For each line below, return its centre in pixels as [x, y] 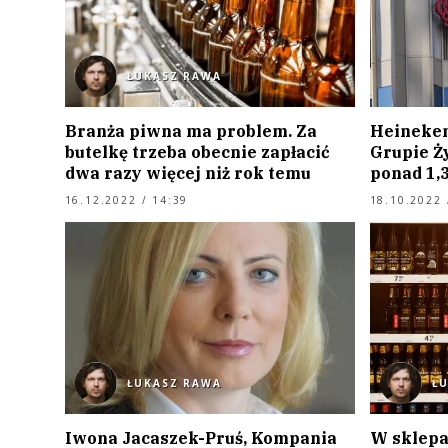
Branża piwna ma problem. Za [190, 131]
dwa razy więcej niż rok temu [187, 173]
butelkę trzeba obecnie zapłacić [197, 152]
